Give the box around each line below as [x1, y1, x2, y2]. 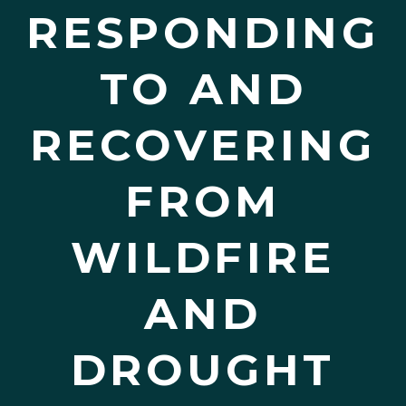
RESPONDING [26, 6, 380, 59]
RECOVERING [30, 119, 376, 171]
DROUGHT [70, 343, 336, 396]
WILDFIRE [71, 231, 335, 284]
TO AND [99, 63, 307, 115]
